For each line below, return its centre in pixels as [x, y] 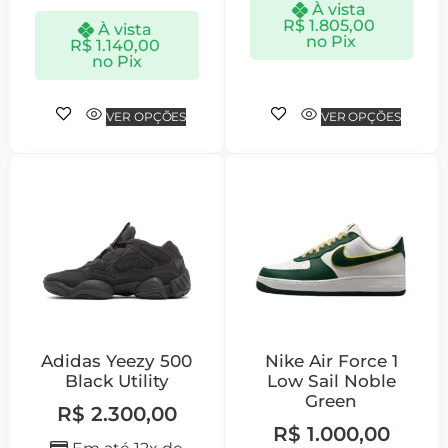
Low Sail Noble [331, 381]
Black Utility [116, 381]
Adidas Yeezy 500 [117, 361]
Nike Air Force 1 [331, 361]
